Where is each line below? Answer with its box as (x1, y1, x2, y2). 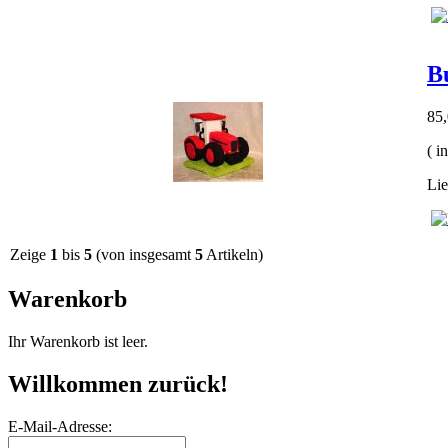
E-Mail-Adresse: (8, 417, 112, 435)
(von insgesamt (92, 246, 195, 264)
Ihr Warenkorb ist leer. (8, 332, 148, 350)
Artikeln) (203, 246, 263, 264)
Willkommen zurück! (8, 370, 228, 397)
